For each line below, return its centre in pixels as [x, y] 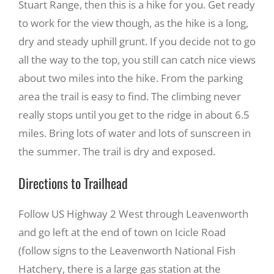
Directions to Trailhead [73, 183]
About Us [126, 115]
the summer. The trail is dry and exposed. [117, 151]
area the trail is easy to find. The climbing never [130, 96]
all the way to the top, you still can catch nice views [137, 59]
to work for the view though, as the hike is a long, [133, 23]
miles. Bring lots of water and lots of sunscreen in [135, 133]
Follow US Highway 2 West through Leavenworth [133, 213]
